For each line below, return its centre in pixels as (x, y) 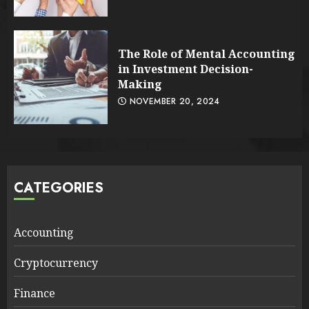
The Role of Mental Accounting (207, 53)
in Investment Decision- (186, 69)
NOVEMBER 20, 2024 (173, 101)
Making (140, 84)
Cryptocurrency (56, 262)
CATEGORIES (59, 188)
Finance (34, 293)
